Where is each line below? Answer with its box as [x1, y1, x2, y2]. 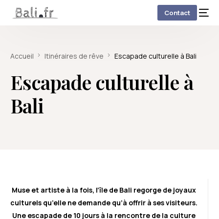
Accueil [10, 51, 34, 61]
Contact [164, 8, 190, 17]
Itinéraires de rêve [44, 51, 104, 61]
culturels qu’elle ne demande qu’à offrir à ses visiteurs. [10, 198, 197, 207]
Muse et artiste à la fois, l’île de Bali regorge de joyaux [11, 185, 196, 195]
